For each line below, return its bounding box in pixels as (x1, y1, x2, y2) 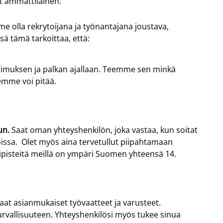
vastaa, (132, 124, 158, 135)
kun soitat (158, 124, 198, 135)
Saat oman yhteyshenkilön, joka (9, 124, 132, 135)
